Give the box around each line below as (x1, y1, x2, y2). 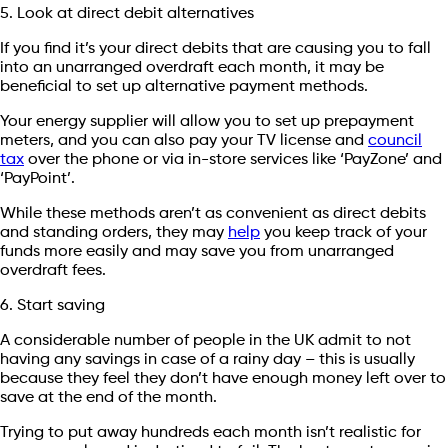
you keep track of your (260, 224, 427, 241)
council (368, 132, 422, 149)
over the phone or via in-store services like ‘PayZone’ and (24, 151, 442, 168)
